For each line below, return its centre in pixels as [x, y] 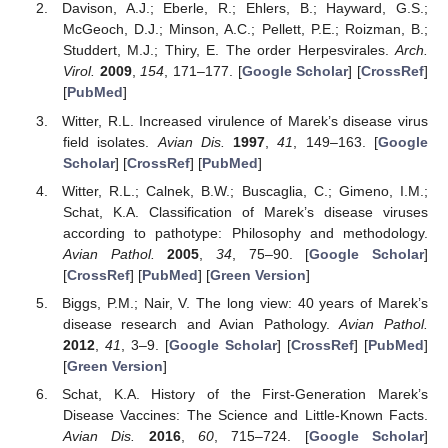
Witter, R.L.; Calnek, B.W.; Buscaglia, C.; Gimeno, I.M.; [245, 190]
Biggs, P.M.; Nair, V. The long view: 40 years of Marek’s [245, 302]
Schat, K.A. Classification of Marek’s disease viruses [245, 211]
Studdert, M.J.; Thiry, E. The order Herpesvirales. [228, 50]
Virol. [78, 71]
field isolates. [110, 141]
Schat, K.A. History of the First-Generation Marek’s [245, 393]
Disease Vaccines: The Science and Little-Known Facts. [245, 414]
